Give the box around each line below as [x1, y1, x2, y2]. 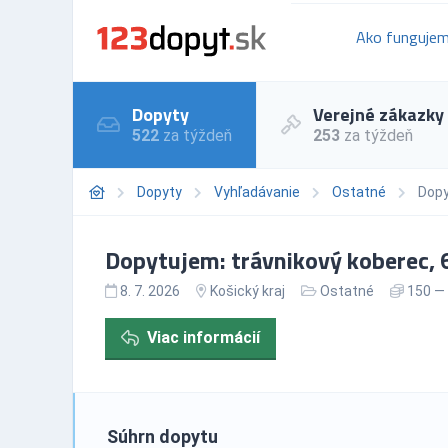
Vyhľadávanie [214, 183, 300, 200]
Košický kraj [210, 282, 285, 299]
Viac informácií [147, 327, 260, 347]
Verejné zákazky [313, 100, 444, 128]
